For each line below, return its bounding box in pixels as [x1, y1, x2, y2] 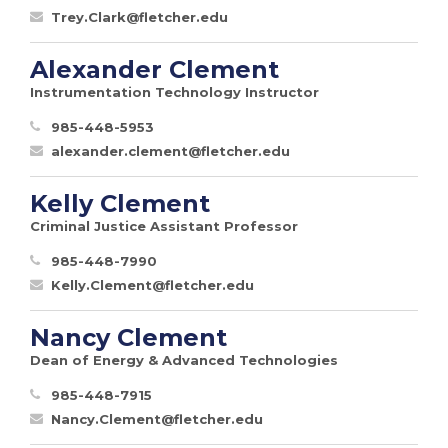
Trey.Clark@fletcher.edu [51, 8, 228, 25]
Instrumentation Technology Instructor [30, 83, 319, 100]
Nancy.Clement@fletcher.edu [51, 410, 263, 427]
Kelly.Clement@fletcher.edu [51, 276, 254, 293]
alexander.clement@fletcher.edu [51, 142, 290, 159]
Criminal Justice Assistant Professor [30, 217, 298, 234]
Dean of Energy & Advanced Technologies [30, 351, 338, 368]
